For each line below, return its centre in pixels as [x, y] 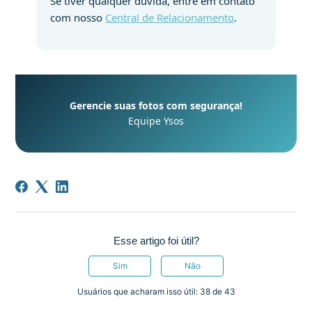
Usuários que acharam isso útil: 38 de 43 [156, 292]
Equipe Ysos [156, 121]
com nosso [78, 18]
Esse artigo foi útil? [156, 241]
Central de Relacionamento [170, 18]
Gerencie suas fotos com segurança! [156, 106]
